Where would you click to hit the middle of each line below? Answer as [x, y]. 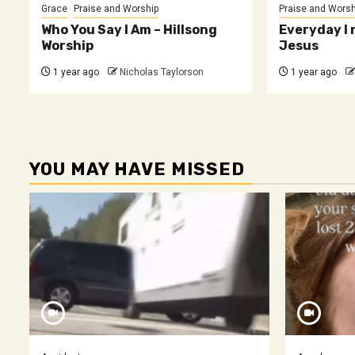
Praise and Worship [116, 8]
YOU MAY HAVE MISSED [137, 169]
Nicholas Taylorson [162, 72]
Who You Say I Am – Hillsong [129, 29]
